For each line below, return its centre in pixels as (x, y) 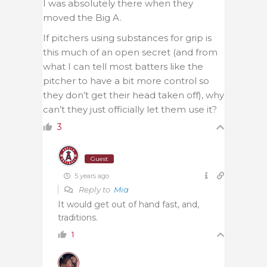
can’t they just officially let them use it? (130, 109)
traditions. (78, 217)
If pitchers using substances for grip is (127, 38)
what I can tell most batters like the (123, 66)
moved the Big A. (82, 17)
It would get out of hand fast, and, (128, 204)
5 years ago (91, 176)
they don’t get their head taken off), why (133, 95)
